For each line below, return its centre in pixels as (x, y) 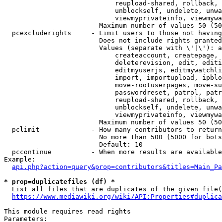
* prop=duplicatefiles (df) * (59, 182)
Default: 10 (73, 144)
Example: (20, 159)
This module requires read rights (67, 211)
